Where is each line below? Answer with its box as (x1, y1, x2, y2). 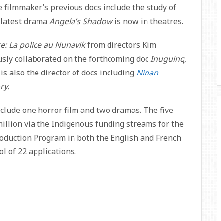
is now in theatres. (112, 16, 183, 27)
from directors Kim (85, 39, 156, 50)
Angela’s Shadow (49, 16, 112, 27)
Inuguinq (150, 53, 184, 64)
